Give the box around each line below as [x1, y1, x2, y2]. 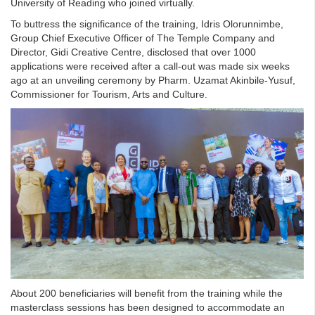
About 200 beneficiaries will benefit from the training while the [11, 287, 283, 299]
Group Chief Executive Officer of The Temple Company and [11, 32, 275, 44]
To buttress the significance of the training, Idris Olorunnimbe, [11, 18, 283, 30]
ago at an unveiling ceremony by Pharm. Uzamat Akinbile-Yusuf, [11, 75, 295, 86]
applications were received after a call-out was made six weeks [11, 60, 290, 72]
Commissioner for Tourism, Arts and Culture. [11, 89, 207, 101]
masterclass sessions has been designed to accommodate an [11, 301, 285, 313]
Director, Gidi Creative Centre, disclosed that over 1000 [11, 46, 256, 58]
